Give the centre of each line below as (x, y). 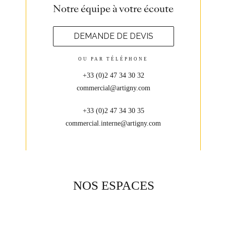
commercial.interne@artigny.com (114, 123)
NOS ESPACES (114, 185)
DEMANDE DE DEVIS (113, 36)
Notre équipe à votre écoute (114, 9)
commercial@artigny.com (113, 88)
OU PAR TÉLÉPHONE (114, 59)
